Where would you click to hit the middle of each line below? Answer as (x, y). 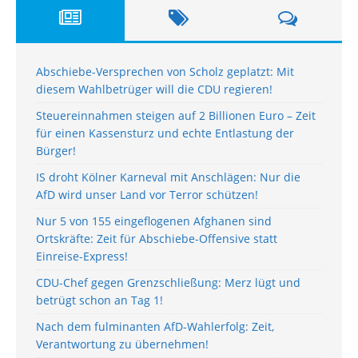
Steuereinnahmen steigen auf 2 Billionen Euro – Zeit (176, 115)
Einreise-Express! (82, 256)
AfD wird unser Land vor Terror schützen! (147, 194)
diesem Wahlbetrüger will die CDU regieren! (154, 89)
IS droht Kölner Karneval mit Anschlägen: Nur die (168, 177)
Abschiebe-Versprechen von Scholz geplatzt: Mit (165, 71)
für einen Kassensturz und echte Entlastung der (165, 133)
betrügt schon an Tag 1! (99, 300)
